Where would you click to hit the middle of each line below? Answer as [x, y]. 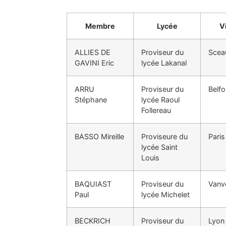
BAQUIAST [93, 184]
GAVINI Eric [94, 63]
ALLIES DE [93, 52]
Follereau [156, 110]
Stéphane [91, 99]
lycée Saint [159, 147]
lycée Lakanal [164, 63]
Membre [100, 26]
